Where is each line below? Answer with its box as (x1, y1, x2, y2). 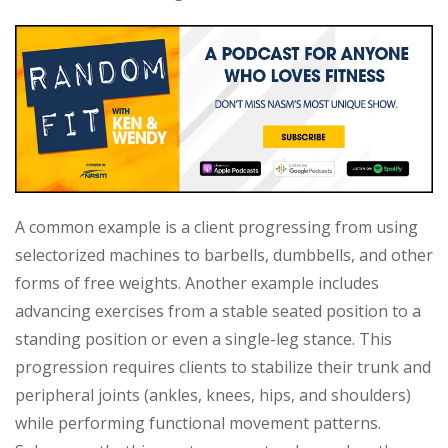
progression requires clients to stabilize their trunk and (15, 355, 431, 378)
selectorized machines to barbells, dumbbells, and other (15, 243, 433, 266)
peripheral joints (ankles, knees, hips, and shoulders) (15, 383, 411, 406)
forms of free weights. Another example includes (15, 271, 379, 294)
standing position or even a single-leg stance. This (15, 327, 392, 350)
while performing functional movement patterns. (15, 411, 381, 434)
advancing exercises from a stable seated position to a (15, 299, 421, 322)
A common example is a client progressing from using (15, 215, 418, 238)
